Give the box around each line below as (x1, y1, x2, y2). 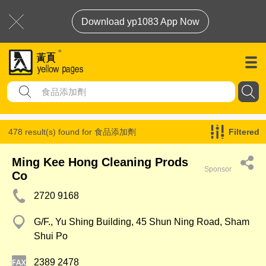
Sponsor (204, 165, 232, 173)
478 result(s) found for (8, 127, 94, 137)
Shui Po (34, 231, 68, 241)
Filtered (229, 127, 259, 137)
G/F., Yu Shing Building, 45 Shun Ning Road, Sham (34, 217, 249, 227)
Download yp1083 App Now (81, 17, 199, 27)
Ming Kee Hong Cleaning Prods (12, 156, 188, 169)
